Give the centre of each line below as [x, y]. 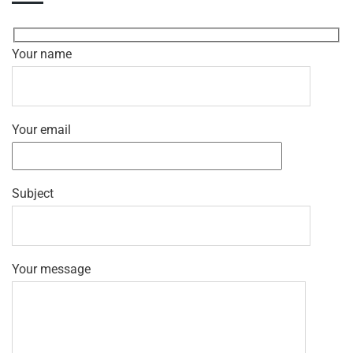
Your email [41, 130]
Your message [51, 269]
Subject [33, 194]
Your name [42, 54]
